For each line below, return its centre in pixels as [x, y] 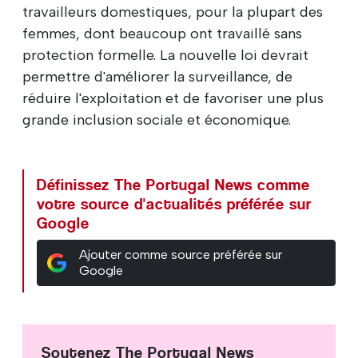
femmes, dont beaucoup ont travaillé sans [162, 33]
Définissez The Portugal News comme [173, 185]
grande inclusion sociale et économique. [157, 119]
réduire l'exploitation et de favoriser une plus [173, 98]
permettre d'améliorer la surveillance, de [157, 76]
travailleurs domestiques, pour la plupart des [173, 12]
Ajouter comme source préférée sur [180, 254]
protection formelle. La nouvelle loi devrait [165, 55]
